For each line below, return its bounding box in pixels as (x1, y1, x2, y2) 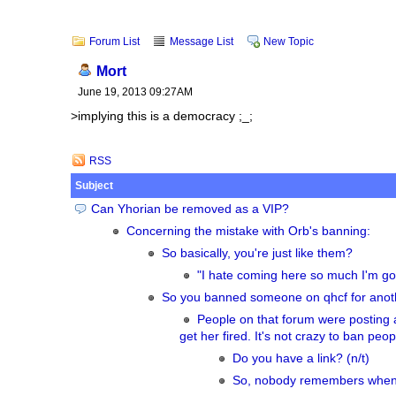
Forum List (89, 35, 140, 48)
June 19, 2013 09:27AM (78, 86, 193, 98)
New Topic (263, 35, 314, 48)
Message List (170, 35, 233, 48)
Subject (75, 179, 113, 192)
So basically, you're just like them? (162, 247, 353, 260)
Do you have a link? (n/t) (232, 352, 369, 365)
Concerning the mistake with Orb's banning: (126, 225, 370, 238)
